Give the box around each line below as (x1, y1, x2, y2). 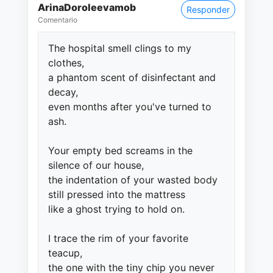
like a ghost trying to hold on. (48, 203, 185, 215)
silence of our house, (48, 159, 144, 171)
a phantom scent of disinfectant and (48, 71, 216, 83)
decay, (48, 86, 78, 98)
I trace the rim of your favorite (48, 232, 188, 244)
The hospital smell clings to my (48, 42, 191, 54)
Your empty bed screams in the (48, 144, 193, 157)
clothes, (48, 57, 84, 69)
